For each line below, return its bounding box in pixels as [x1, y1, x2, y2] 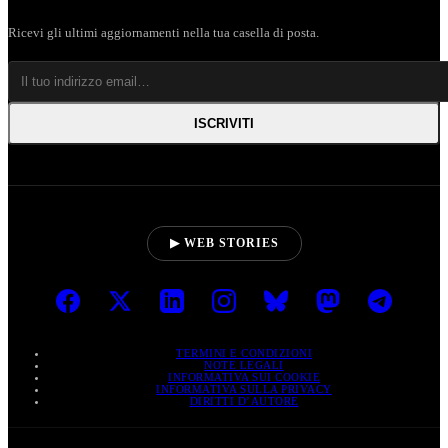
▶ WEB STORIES [169, 236, 279, 251]
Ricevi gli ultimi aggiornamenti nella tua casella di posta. [8, 25, 319, 41]
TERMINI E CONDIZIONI [176, 347, 312, 360]
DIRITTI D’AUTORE [189, 395, 299, 408]
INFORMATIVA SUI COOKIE [168, 371, 320, 384]
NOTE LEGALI [204, 359, 284, 372]
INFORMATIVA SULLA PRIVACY [156, 383, 332, 396]
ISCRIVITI [194, 116, 254, 132]
